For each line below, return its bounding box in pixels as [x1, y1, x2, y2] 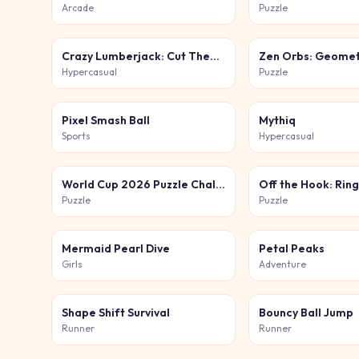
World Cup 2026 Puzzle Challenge [216, 177, 225, 192]
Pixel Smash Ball [62, 113, 150, 127]
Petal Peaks [259, 241, 325, 256]
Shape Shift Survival [62, 305, 170, 320]
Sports [62, 130, 91, 142]
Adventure [259, 258, 307, 270]
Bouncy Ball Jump [259, 305, 354, 320]
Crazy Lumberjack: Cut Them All [210, 49, 220, 63]
